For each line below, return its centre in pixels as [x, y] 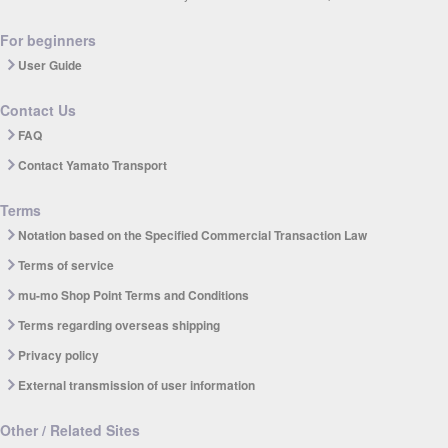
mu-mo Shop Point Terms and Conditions [133, 295]
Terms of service [66, 265]
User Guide [50, 65]
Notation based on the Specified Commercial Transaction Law [192, 235]
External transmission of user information [136, 385]
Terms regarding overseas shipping [119, 325]
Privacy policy [58, 355]
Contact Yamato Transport [92, 165]
